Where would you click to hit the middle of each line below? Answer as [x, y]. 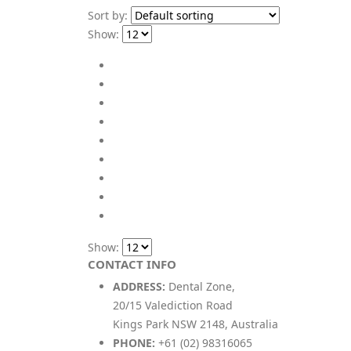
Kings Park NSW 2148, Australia [195, 324]
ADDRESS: [139, 286]
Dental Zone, [202, 286]
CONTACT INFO [132, 264]
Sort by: [108, 15]
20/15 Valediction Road [173, 305]
